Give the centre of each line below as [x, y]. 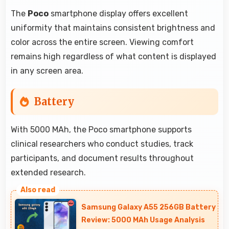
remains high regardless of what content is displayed [113, 56]
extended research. [48, 172]
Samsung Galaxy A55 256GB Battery [148, 207]
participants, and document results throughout [102, 158]
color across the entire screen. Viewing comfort [102, 42]
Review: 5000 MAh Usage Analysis [143, 220]
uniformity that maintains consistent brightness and [113, 28]
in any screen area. [47, 71]
